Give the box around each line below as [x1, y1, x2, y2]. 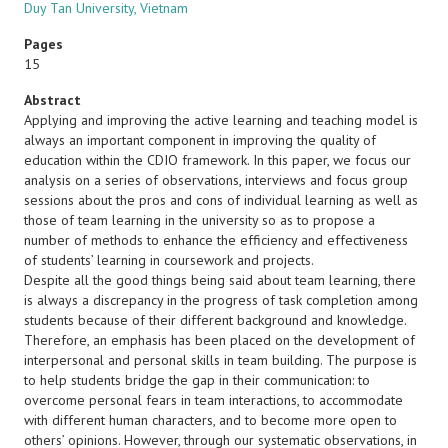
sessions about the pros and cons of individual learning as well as [24, 191, 418, 209]
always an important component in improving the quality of [24, 131, 376, 149]
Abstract [24, 91, 81, 109]
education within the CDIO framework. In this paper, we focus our [24, 151, 411, 169]
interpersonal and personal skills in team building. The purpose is [24, 351, 417, 369]
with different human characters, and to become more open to [24, 411, 397, 429]
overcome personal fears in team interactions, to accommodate [24, 391, 403, 409]
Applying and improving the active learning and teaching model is [24, 111, 418, 129]
